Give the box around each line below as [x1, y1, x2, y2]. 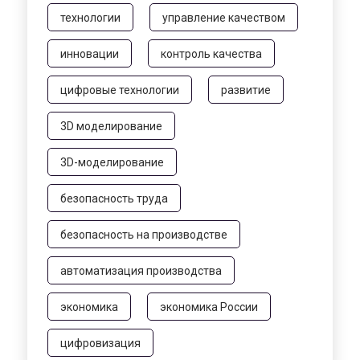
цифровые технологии [60, 83, 179, 96]
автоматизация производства [60, 264, 222, 277]
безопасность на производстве [60, 227, 227, 241]
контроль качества [161, 47, 262, 60]
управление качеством [162, 10, 285, 24]
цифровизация [60, 336, 141, 350]
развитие [221, 83, 271, 96]
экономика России [160, 300, 258, 313]
